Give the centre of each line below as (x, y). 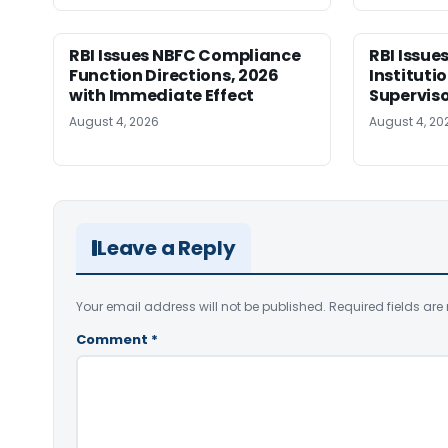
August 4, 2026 (114, 121)
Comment (113, 339)
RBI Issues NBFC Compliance (185, 55)
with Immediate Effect (161, 95)
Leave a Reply (166, 247)
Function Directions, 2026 (174, 75)
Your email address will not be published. (201, 306)
